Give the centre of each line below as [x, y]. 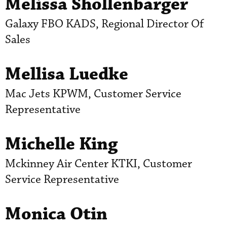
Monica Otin [56, 214]
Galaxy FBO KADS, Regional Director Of [104, 24]
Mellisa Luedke [67, 74]
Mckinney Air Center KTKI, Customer [99, 164]
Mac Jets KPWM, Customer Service [93, 94]
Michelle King [61, 144]
